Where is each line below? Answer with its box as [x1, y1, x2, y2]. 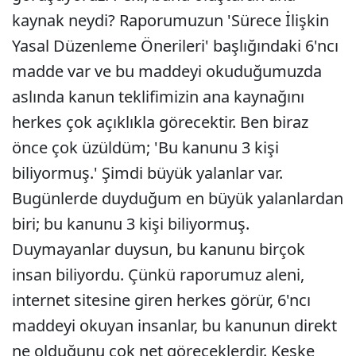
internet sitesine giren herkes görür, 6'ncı [12, 289, 311, 311]
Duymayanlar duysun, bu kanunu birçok [12, 238, 305, 260]
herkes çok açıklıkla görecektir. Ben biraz [12, 111, 308, 133]
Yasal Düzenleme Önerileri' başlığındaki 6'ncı [12, 35, 339, 56]
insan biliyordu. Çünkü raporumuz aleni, [12, 264, 304, 285]
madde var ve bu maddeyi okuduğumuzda [12, 60, 322, 82]
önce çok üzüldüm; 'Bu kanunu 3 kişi [12, 137, 279, 158]
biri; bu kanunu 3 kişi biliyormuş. [12, 213, 250, 234]
